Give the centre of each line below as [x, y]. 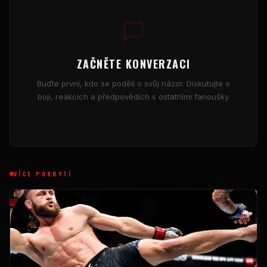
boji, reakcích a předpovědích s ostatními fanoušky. [133, 96]
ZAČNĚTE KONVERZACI [133, 63]
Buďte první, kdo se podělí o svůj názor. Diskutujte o [133, 83]
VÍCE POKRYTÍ [43, 173]
